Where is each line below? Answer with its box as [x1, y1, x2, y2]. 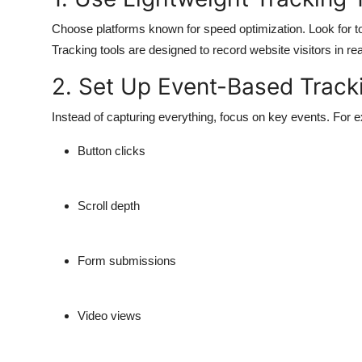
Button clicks [78, 144, 145, 158]
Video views [78, 309, 141, 323]
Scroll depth [78, 199, 140, 213]
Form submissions [78, 254, 176, 268]
